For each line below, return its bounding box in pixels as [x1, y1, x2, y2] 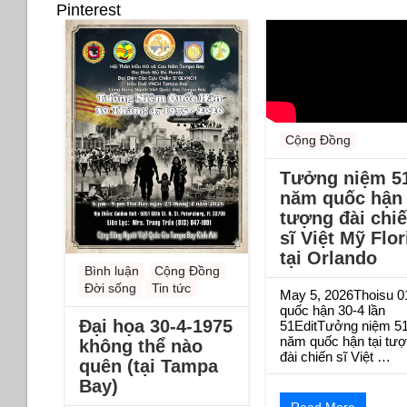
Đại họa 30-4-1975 [79, 315, 233, 336]
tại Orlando [279, 247, 377, 268]
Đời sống [84, 280, 136, 295]
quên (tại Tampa [79, 355, 218, 376]
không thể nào [79, 335, 203, 356]
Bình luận [84, 263, 139, 278]
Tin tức [152, 280, 191, 295]
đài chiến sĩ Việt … [279, 348, 391, 364]
